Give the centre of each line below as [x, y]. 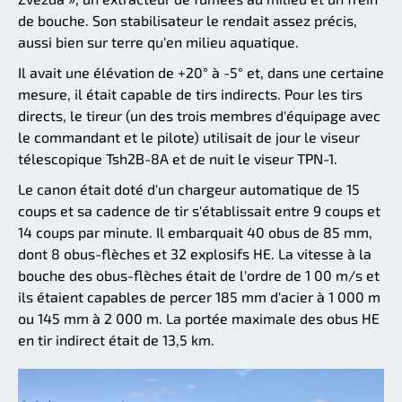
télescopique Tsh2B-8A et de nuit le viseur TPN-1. [178, 159]
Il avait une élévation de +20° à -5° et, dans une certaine [201, 73]
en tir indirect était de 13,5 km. [116, 340]
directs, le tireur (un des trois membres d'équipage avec [199, 116]
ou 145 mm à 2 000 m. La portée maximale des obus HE [199, 319]
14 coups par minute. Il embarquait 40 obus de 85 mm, [195, 232]
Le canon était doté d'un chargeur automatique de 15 [189, 189]
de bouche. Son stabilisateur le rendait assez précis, [188, 21]
